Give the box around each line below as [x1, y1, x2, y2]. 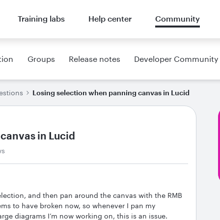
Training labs [17, 14, 65, 23]
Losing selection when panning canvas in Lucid [32, 88, 190, 97]
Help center [88, 14, 132, 23]
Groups [27, 54, 55, 63]
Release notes [68, 54, 120, 63]
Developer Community [134, 54, 219, 63]
